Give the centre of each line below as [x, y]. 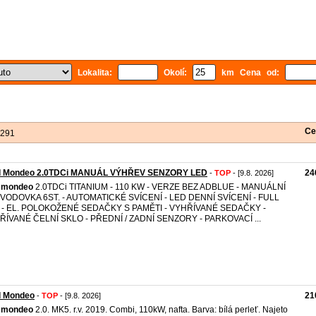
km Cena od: [250, 73]
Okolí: [175, 73]
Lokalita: [95, 73]
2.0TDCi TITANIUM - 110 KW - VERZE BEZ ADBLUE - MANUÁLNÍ [159, 187]
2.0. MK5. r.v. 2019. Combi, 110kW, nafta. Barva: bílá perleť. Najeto [160, 310]
